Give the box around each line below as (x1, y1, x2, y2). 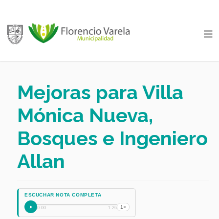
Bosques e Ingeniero (17, 127, 208, 150)
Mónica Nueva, (17, 104, 153, 127)
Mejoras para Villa (17, 81, 183, 104)
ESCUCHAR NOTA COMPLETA (24, 192, 102, 197)
